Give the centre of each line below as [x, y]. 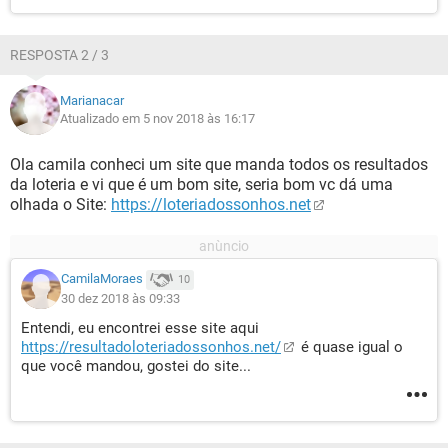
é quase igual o [350, 347]
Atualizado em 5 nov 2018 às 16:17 [157, 118]
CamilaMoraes [102, 279]
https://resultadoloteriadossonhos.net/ [151, 347]
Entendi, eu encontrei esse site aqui [140, 328]
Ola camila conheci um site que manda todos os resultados [219, 164]
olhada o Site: [60, 204]
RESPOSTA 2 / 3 [59, 55]
